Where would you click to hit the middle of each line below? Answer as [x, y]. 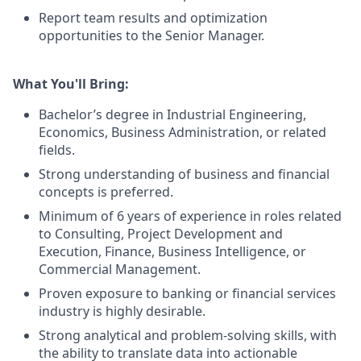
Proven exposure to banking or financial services [187, 293]
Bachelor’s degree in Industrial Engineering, [172, 114]
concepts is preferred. [106, 192]
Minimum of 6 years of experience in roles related [190, 216]
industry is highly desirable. [122, 311]
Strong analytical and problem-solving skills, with [188, 335]
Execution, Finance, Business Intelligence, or [172, 251]
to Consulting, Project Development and [161, 234]
